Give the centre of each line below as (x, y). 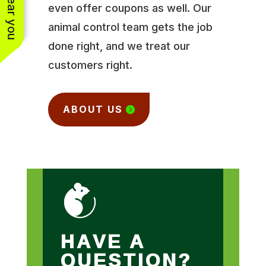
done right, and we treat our (119, 46)
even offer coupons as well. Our (129, 8)
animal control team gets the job (130, 27)
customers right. (90, 65)
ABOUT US (93, 109)
